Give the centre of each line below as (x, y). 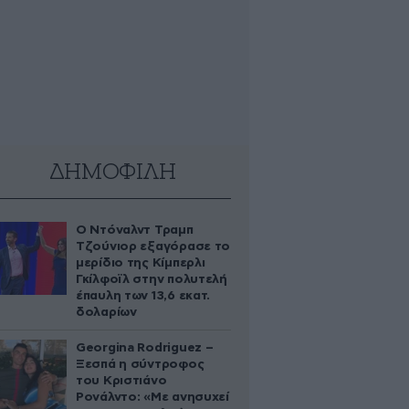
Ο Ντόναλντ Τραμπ (135, 230)
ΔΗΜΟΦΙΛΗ (112, 173)
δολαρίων (106, 312)
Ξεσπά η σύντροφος (140, 364)
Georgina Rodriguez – (145, 348)
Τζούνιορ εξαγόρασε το (153, 246)
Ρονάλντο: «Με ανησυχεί (152, 397)
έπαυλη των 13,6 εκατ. (143, 296)
